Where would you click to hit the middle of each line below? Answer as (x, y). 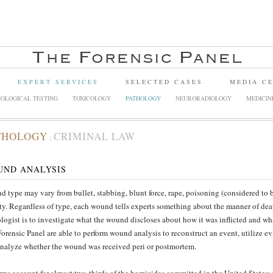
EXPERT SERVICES (58, 82)
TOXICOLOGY (92, 98)
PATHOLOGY (143, 98)
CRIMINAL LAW (94, 136)
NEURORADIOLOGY (204, 98)
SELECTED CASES (164, 82)
